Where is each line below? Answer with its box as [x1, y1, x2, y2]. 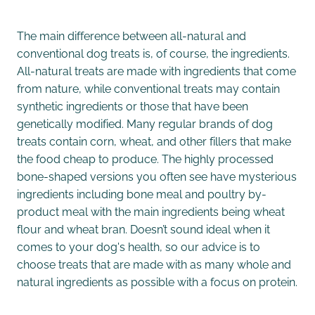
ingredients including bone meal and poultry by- [17, 185, 266, 201]
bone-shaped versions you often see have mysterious [17, 167, 297, 184]
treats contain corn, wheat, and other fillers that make [17, 132, 291, 148]
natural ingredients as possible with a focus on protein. [17, 273, 297, 289]
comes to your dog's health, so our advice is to [17, 238, 260, 254]
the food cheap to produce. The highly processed [17, 150, 274, 166]
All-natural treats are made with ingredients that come [17, 62, 296, 78]
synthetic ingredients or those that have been [17, 97, 248, 113]
